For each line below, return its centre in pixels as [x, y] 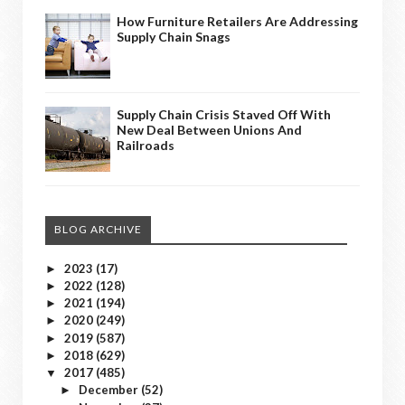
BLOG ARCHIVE [98, 229]
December [109, 390]
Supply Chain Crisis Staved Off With [224, 114]
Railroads [146, 145]
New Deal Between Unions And [209, 129]
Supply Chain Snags [174, 36]
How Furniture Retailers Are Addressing [237, 21]
